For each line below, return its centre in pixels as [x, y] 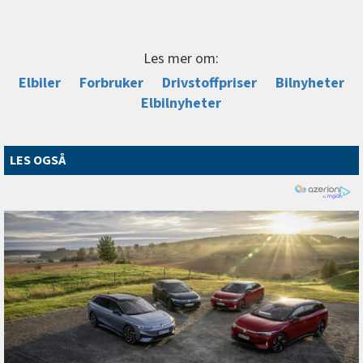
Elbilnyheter [181, 104]
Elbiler [39, 83]
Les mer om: [181, 59]
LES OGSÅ [38, 161]
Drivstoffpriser [209, 83]
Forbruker [111, 83]
